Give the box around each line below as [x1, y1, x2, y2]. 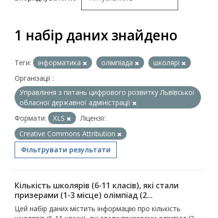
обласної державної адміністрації [19, 98, 132, 108]
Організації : [15, 73, 54, 83]
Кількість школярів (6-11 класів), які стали [15, 180, 179, 191]
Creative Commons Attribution [19, 129, 117, 139]
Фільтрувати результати [21, 145, 110, 155]
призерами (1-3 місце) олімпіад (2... [15, 190, 153, 201]
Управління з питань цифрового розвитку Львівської [19, 88, 195, 97]
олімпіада [101, 58, 135, 68]
